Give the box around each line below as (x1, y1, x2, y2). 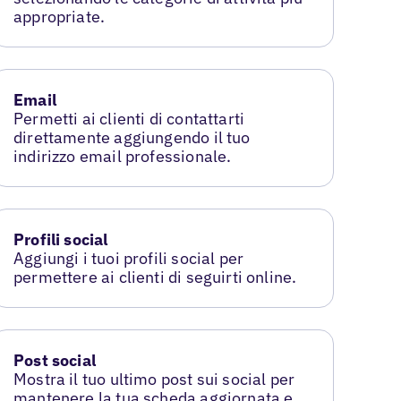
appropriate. (13, 6, 106, 28)
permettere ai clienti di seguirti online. (13, 266, 297, 287)
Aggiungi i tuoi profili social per (13, 247, 244, 269)
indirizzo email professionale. (13, 146, 232, 166)
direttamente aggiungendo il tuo (13, 127, 251, 148)
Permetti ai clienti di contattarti (13, 108, 245, 129)
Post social (13, 349, 96, 371)
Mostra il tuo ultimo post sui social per (13, 368, 295, 389)
